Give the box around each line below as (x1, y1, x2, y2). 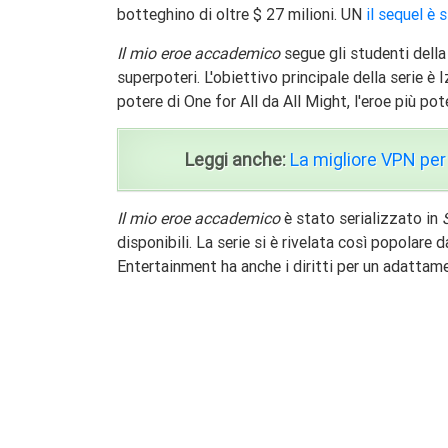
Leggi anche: (185, 148, 286, 172)
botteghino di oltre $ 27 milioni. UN (117, 4, 366, 25)
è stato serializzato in (280, 208, 442, 229)
